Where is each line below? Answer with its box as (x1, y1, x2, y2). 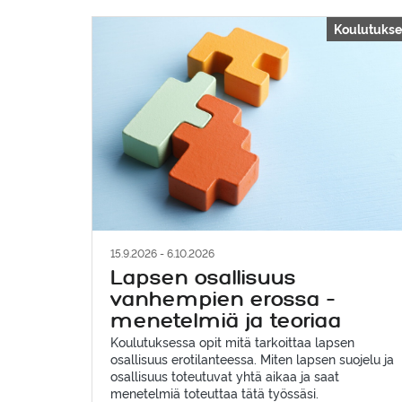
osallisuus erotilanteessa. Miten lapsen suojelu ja (110, 350, 394, 368)
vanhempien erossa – (110, 288, 336, 313)
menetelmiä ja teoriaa (110, 310, 342, 335)
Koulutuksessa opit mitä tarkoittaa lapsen (110, 333, 354, 351)
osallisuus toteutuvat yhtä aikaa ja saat (110, 367, 339, 385)
